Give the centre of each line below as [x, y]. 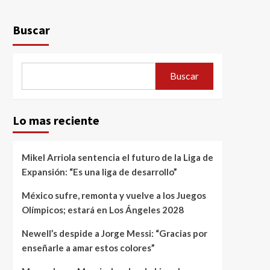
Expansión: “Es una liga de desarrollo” [99, 171]
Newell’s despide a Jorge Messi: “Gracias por [114, 233]
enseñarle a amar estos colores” [88, 247]
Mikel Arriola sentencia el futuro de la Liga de [117, 157]
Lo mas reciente [56, 120]
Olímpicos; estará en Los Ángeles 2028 [102, 209]
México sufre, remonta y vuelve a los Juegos [114, 195]
